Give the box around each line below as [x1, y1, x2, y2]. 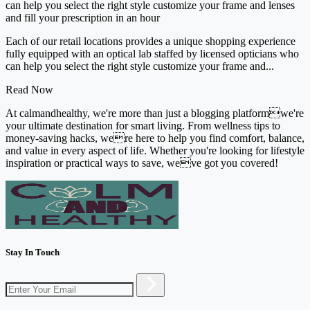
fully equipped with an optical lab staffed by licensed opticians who [6, 47, 299, 60]
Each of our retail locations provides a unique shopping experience [6, 35, 295, 47]
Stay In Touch [6, 246, 60, 257]
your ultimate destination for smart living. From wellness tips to [6, 119, 280, 131]
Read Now [6, 83, 53, 95]
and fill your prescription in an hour [6, 11, 160, 24]
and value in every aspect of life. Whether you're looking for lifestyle [6, 144, 304, 156]
